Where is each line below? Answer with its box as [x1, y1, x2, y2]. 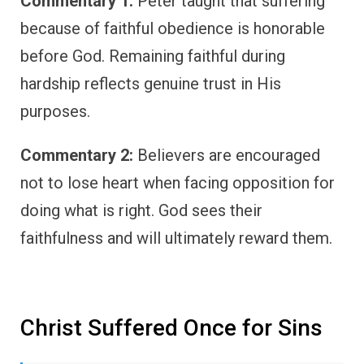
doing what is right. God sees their [20, 201, 262, 221]
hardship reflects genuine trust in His [20, 74, 281, 94]
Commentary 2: [20, 145, 133, 166]
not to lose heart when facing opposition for [20, 173, 335, 193]
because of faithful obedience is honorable [20, 19, 325, 39]
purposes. [20, 102, 90, 122]
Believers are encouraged [133, 145, 320, 166]
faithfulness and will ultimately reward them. [20, 228, 332, 249]
